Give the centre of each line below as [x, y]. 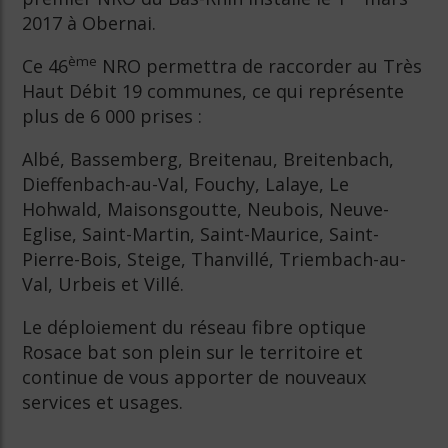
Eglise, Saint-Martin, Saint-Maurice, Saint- [201, 234]
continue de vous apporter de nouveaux [194, 377]
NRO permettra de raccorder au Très [260, 66]
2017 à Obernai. [92, 23]
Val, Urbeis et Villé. [106, 284]
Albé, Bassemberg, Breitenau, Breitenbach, [208, 159]
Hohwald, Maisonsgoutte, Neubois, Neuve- [206, 209]
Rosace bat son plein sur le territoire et [193, 352]
